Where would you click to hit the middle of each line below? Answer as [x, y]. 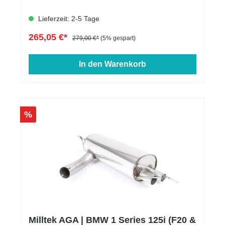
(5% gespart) [118, 38]
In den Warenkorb [113, 64]
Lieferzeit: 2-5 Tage [68, 19]
